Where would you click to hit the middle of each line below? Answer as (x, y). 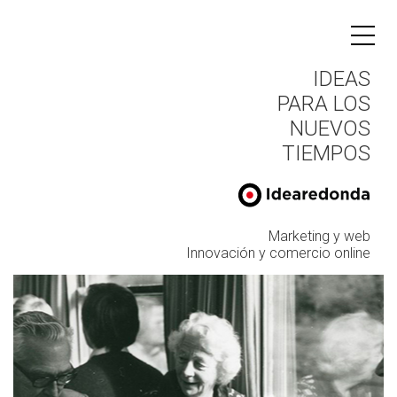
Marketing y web (319, 236)
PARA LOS (324, 104)
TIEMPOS (326, 153)
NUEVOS (330, 128)
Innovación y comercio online (278, 253)
